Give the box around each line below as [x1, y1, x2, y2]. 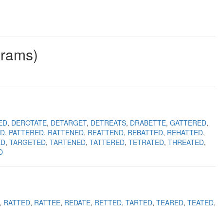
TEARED [156, 198, 183, 207]
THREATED [168, 137, 204, 147]
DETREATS [91, 118, 126, 127]
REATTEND [88, 127, 124, 137]
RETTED [94, 198, 122, 207]
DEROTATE [11, 118, 47, 127]
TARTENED [50, 137, 86, 147]
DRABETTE [130, 118, 166, 127]
